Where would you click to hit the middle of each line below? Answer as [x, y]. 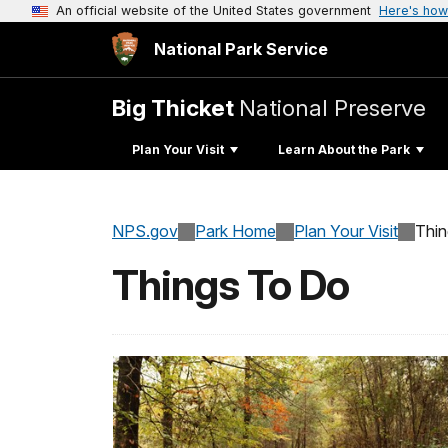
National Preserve [332, 107]
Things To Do [230, 285]
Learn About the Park [344, 149]
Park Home [236, 231]
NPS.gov [145, 231]
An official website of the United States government [213, 10]
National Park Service [241, 49]
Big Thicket [175, 107]
